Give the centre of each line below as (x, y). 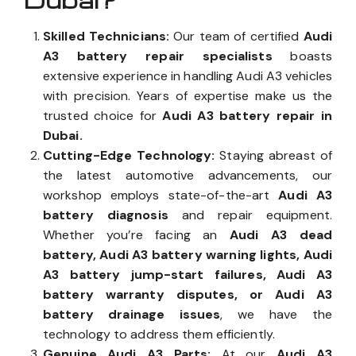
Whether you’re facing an (137, 235)
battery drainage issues (132, 315)
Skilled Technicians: (108, 37)
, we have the (276, 315)
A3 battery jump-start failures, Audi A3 (188, 275)
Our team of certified (238, 37)
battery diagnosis (112, 215)
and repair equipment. (257, 215)
